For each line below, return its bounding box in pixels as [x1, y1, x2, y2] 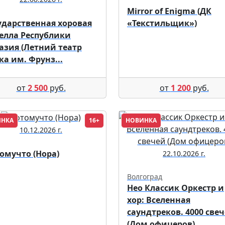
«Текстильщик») [127, 17, 197, 29]
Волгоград [127, 171, 162, 181]
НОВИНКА [126, 116, 157, 125]
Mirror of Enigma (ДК [127, 5, 211, 17]
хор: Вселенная [127, 194, 190, 205]
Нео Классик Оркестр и [127, 182, 224, 193]
